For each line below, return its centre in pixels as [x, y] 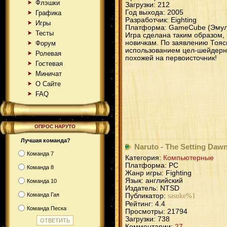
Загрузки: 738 [147, 219]
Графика [48, 13]
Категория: [144, 158]
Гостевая [49, 64]
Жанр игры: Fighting [158, 173]
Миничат [49, 74]
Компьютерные [188, 158]
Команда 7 [40, 153]
